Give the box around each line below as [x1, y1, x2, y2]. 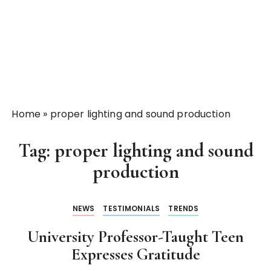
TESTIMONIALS [103, 203, 160, 214]
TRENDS [168, 203, 199, 214]
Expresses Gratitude [71, 244, 200, 264]
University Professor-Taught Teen [27, 227, 244, 247]
